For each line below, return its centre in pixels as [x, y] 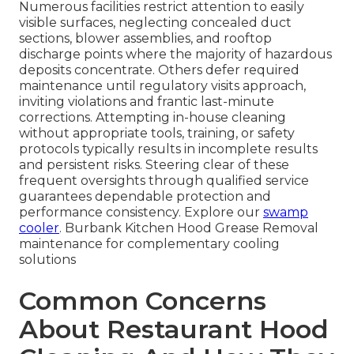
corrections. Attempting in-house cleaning [153, 118]
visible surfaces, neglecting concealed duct [155, 23]
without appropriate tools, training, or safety [157, 134]
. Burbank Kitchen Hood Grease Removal [189, 228]
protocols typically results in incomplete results [168, 149]
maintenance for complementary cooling [149, 244]
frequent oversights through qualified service [164, 181]
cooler [39, 228]
